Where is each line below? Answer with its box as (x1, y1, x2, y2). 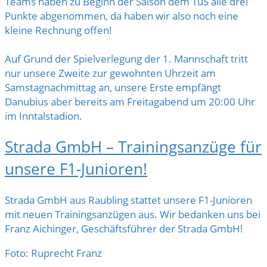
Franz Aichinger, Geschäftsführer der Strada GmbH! (5, 221, 243, 235)
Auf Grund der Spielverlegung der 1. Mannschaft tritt (5, 51, 248, 66)
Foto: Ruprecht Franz (5, 246, 102, 260)
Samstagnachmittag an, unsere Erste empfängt (5, 80, 221, 94)
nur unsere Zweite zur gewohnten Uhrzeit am (5, 66, 216, 80)
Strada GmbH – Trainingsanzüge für (5, 136, 262, 158)
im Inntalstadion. (5, 108, 82, 123)
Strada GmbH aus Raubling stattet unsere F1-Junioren (5, 193, 252, 207)
